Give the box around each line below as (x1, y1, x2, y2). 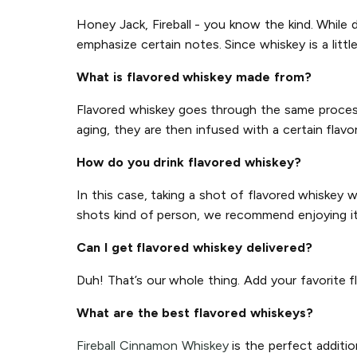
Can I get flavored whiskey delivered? (76, 239, 312, 255)
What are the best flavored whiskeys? (76, 304, 313, 320)
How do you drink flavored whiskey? (76, 154, 301, 170)
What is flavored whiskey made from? (76, 69, 312, 84)
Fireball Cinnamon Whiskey (76, 337, 229, 353)
